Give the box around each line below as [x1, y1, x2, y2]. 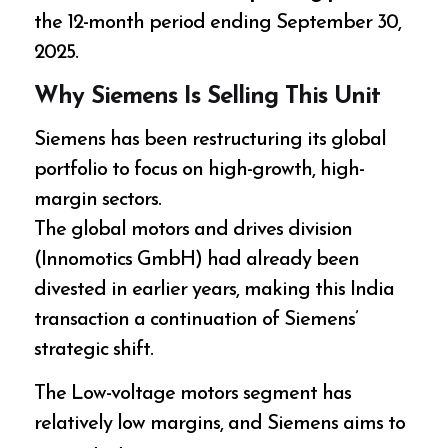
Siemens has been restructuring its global [34, 129, 387, 150]
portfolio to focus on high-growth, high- [34, 159, 365, 180]
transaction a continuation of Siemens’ [34, 309, 359, 330]
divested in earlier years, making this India [34, 279, 395, 300]
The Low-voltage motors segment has [34, 383, 352, 404]
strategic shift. [34, 339, 154, 360]
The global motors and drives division [34, 219, 353, 240]
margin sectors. [34, 189, 162, 210]
